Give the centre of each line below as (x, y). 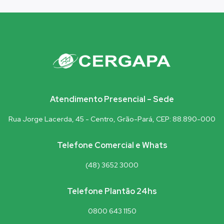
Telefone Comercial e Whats (112, 145)
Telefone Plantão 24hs (112, 191)
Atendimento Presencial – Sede (112, 99)
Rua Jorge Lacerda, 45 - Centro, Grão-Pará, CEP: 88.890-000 (112, 119)
